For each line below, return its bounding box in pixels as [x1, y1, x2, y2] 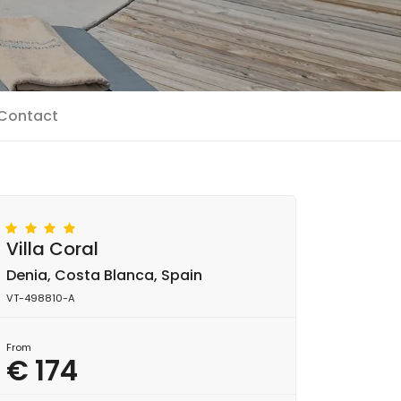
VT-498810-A [6, 291, 75, 305]
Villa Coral [6, 236, 98, 261]
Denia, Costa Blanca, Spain [6, 265, 202, 286]
